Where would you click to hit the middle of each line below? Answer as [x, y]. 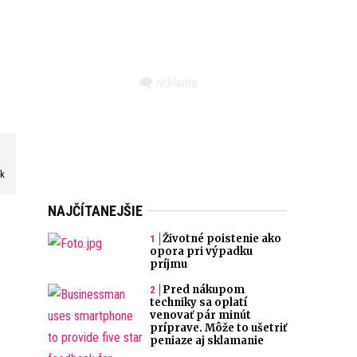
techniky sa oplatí [198, 302]
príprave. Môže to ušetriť [218, 328]
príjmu [169, 264]
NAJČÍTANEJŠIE [95, 211]
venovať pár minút [200, 315]
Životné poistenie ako [222, 239]
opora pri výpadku [201, 251]
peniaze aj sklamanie [207, 341]
